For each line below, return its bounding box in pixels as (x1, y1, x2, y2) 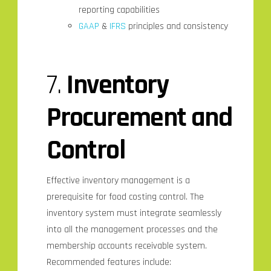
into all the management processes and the (47, 223, 218, 237)
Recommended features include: (47, 256, 172, 269)
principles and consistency (126, 19, 229, 33)
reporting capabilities (79, 3, 160, 16)
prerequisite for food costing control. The (47, 191, 204, 204)
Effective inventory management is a (47, 174, 191, 188)
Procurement (47, 99, 191, 135)
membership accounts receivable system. (47, 240, 207, 253)
